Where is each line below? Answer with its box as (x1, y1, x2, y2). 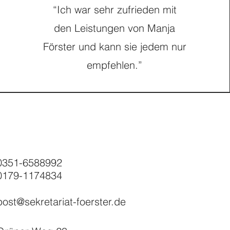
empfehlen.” (87, 59, 143, 71)
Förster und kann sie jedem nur (43, 40, 186, 53)
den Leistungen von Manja (54, 22, 176, 34)
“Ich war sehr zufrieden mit (52, 3, 177, 16)
